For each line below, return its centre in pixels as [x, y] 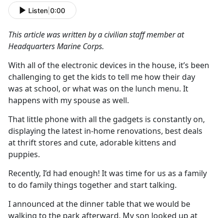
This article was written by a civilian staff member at [96, 35]
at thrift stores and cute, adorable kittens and [92, 143]
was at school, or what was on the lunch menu [94, 89]
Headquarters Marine [45, 46]
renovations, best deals [159, 131]
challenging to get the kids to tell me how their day [102, 77]
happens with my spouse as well [68, 100]
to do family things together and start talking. [92, 185]
